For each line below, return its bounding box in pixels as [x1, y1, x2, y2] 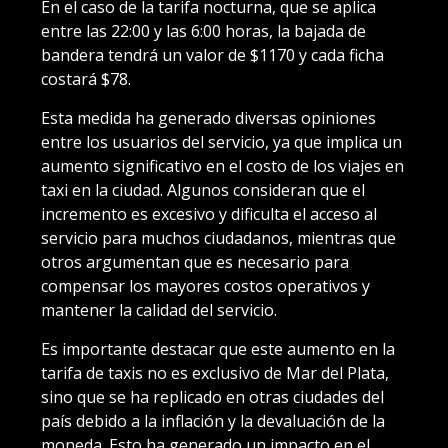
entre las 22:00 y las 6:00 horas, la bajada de [41, 19, 366, 42]
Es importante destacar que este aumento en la [41, 337, 395, 360]
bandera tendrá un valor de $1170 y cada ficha [41, 43, 384, 66]
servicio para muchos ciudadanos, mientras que [41, 226, 396, 249]
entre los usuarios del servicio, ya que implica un [41, 130, 402, 153]
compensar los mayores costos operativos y [41, 274, 370, 297]
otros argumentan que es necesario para [41, 250, 349, 273]
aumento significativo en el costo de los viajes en [41, 154, 404, 177]
